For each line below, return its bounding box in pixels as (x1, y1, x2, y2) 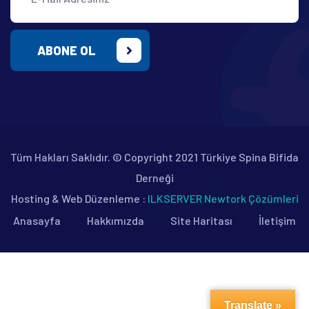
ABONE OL (37, 42, 96, 58)
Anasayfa (13, 213, 61, 227)
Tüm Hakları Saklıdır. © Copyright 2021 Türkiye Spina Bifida (10, 150, 299, 163)
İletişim (259, 213, 296, 227)
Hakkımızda (87, 213, 144, 227)
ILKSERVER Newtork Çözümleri (147, 191, 299, 205)
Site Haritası (170, 213, 232, 227)
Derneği (135, 170, 174, 184)
